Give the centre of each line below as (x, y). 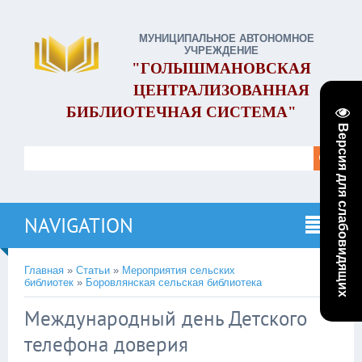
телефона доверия (106, 344)
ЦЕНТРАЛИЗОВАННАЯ (221, 90)
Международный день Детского (166, 318)
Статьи (93, 270)
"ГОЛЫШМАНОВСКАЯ (221, 68)
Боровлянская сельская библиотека (174, 282)
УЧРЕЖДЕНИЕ (221, 51)
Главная (44, 270)
